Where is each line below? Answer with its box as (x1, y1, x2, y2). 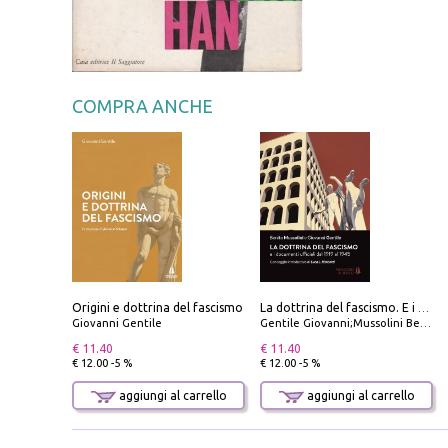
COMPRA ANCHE (72, 96, 213, 117)
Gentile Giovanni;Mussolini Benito (260, 317, 420, 330)
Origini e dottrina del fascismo (72, 301, 243, 315)
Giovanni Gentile (72, 317, 162, 330)
